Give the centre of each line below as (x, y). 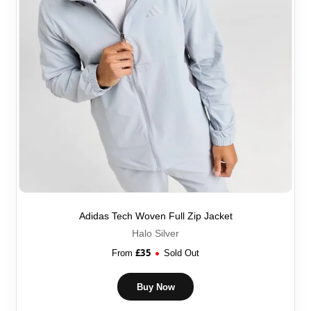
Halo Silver (155, 234)
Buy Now (155, 287)
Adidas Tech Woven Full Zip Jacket (155, 216)
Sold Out (181, 253)
